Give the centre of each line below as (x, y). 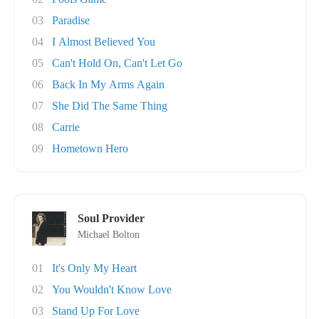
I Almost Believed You (104, 42)
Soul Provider (111, 218)
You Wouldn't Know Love (112, 289)
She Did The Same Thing (110, 106)
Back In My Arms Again (108, 84)
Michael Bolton (109, 235)
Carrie (66, 127)
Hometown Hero (90, 148)
